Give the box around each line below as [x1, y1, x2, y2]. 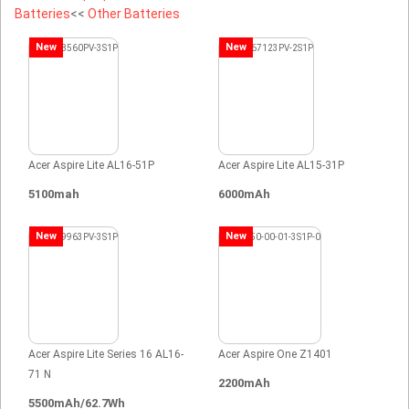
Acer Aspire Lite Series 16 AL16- [28, 347, 184, 361]
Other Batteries [88, 5, 180, 21]
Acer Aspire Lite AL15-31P [218, 158, 344, 172]
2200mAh [218, 375, 270, 390]
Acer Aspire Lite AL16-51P [28, 158, 154, 172]
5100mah [28, 186, 79, 201]
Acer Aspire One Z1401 [218, 347, 332, 361]
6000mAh [218, 186, 270, 201]
